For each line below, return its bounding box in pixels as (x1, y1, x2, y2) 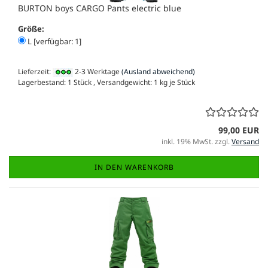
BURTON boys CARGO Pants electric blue (18, 2, 181, 14)
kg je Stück (158, 77, 195, 87)
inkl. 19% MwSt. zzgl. (162, 136, 232, 147)
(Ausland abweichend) (121, 66, 195, 77)
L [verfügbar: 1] (26, 36, 81, 47)
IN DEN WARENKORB (94, 162, 174, 172)
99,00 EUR (218, 124, 259, 136)
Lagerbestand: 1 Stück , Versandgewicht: (18, 77, 154, 87)
